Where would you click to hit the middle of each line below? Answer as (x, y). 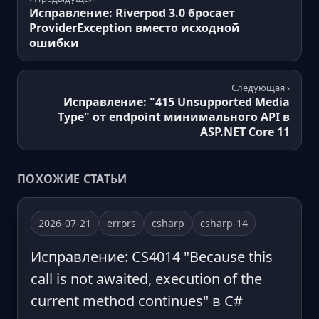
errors (121, 224)
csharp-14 (224, 224)
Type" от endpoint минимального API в (174, 117)
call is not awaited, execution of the (146, 279)
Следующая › (261, 88)
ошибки (54, 43)
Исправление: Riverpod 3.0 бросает (132, 13)
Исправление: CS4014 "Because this (152, 257)
